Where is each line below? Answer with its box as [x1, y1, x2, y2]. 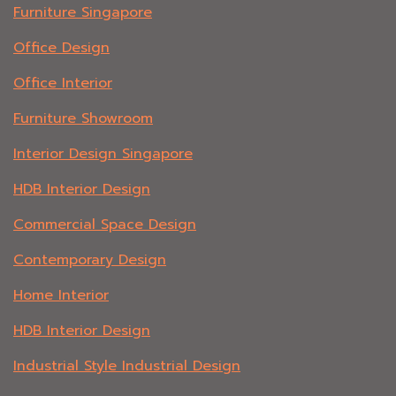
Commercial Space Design [13, 214, 196, 236]
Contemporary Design [13, 249, 166, 271]
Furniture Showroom [13, 108, 153, 130]
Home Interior [13, 285, 109, 307]
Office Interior [13, 72, 112, 95]
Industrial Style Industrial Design [13, 355, 240, 377]
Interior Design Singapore [13, 143, 193, 165]
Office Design [13, 37, 110, 59]
